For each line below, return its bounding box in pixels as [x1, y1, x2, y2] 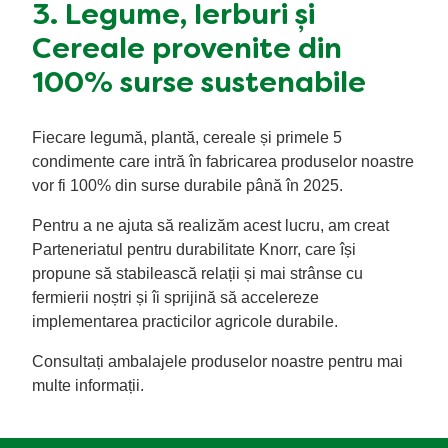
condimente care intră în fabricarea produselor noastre [32, 153, 414, 171]
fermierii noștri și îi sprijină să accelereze [32, 289, 319, 307]
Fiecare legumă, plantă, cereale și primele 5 [32, 129, 342, 147]
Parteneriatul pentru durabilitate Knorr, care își [32, 241, 356, 259]
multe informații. [32, 377, 144, 395]
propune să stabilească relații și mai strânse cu [32, 265, 363, 283]
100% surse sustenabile [32, 71, 366, 99]
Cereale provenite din [32, 37, 342, 65]
